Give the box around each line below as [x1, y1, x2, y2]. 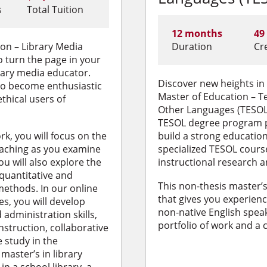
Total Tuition [27, 2, 84, 16]
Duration [171, 39, 212, 53]
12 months [171, 26, 222, 40]
